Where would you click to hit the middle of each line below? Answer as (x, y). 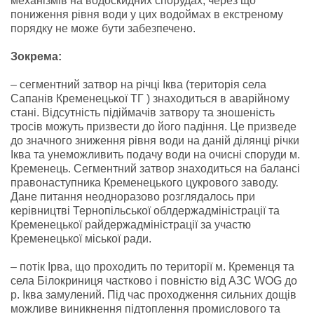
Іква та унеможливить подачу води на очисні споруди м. (155, 154)
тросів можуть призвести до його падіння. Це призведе (153, 126)
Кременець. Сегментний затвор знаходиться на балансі (155, 168)
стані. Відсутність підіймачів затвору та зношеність (143, 112)
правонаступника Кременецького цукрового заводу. (144, 182)
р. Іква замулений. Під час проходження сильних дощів (153, 294)
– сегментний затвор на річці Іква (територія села (138, 84)
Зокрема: (36, 56)
